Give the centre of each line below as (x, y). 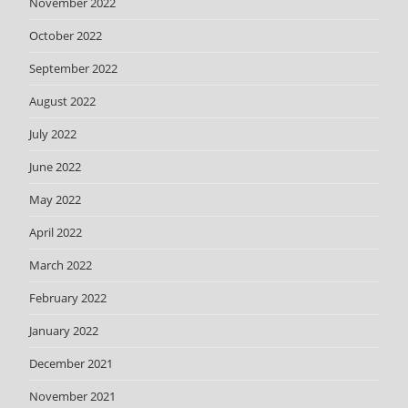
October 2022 (66, 35)
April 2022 (56, 232)
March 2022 (61, 265)
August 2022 (63, 101)
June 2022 (56, 166)
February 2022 (68, 297)
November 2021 (73, 396)
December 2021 (71, 363)
